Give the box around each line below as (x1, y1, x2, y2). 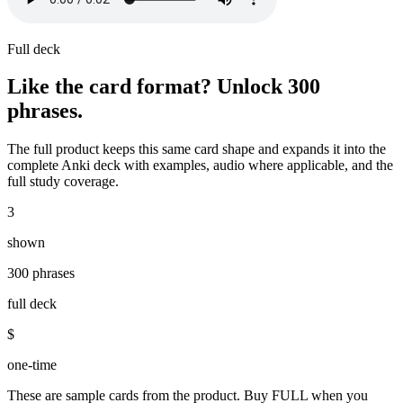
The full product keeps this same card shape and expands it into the (7, 141, 386, 157)
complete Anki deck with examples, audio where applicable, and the (7, 157, 393, 174)
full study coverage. (7, 174, 119, 190)
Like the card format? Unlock (7, 75, 288, 99)
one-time (7, 357, 57, 373)
